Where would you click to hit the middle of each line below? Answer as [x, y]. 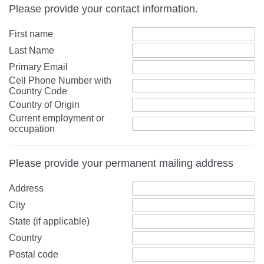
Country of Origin [44, 105]
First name [31, 34]
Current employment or [57, 118]
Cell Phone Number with [60, 81]
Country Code [38, 91]
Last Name [32, 51]
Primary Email [38, 67]
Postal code [34, 255]
